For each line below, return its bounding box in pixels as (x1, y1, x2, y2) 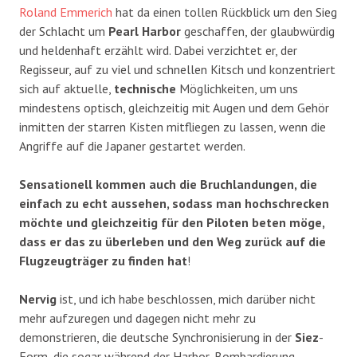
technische (114, 80, 176, 96)
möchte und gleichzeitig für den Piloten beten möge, (19, 214, 324, 230)
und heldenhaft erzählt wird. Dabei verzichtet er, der (19, 41, 297, 58)
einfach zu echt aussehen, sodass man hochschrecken (19, 194, 329, 211)
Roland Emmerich (19, 3, 112, 20)
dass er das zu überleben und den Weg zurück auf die (19, 233, 326, 249)
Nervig (19, 290, 57, 307)
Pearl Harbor (108, 22, 181, 39)
